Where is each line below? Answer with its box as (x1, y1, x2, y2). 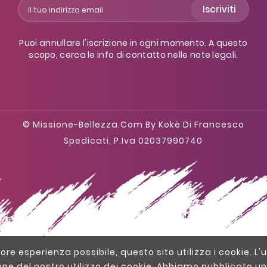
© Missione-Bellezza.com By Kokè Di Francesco (22, 118, 244, 131)
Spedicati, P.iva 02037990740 (64, 134, 203, 147)
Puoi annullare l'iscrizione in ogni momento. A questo (19, 36, 248, 49)
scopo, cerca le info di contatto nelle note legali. (29, 48, 238, 61)
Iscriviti (202, 2, 236, 15)
